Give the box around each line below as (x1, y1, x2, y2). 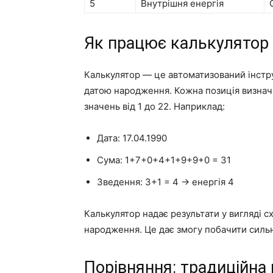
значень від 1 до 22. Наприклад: (84, 100, 225, 112)
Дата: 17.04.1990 (97, 132, 167, 144)
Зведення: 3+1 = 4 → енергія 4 (97, 175, 234, 188)
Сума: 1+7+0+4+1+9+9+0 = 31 (97, 154, 231, 166)
